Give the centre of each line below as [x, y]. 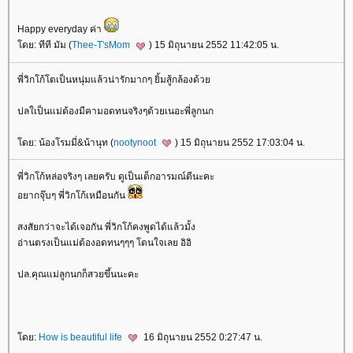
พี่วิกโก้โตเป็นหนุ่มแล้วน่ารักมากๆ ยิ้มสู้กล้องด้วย [114, 79]
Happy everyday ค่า [61, 30]
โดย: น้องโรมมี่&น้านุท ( [65, 142]
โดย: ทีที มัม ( [45, 45]
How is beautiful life [82, 337]
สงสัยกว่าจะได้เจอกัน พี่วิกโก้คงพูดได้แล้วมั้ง [106, 227]
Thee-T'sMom [102, 45]
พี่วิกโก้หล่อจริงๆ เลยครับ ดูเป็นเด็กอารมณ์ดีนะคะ [116, 176]
